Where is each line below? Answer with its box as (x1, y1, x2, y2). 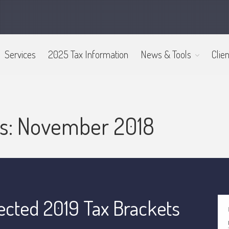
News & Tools (140, 47, 191, 61)
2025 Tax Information (48, 47, 128, 61)
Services (4, 47, 36, 61)
